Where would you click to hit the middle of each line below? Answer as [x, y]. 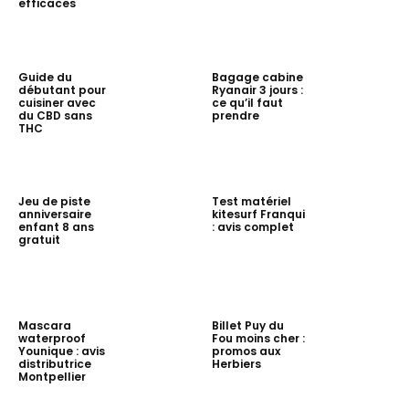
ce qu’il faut [247, 102]
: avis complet [252, 226]
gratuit [39, 239]
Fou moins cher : [258, 338]
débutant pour [62, 89]
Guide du [45, 77]
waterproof [52, 338]
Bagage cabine [257, 77]
